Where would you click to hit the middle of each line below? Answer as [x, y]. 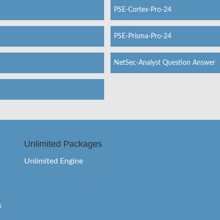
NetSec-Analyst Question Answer [164, 63]
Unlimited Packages [63, 144]
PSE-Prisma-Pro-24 [142, 36]
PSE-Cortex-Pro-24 [142, 10]
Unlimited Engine [54, 161]
